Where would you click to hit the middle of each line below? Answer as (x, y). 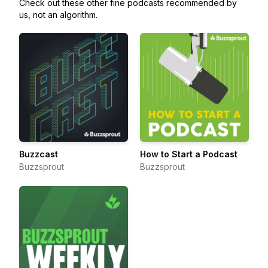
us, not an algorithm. (58, 15)
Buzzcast (39, 154)
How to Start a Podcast (189, 154)
